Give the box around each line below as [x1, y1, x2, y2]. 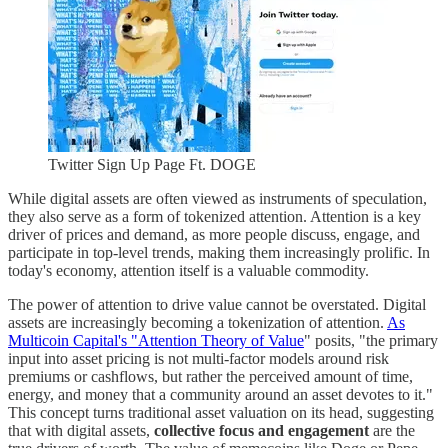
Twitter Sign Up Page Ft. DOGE [48, 156, 256, 174]
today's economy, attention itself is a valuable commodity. [8, 262, 369, 280]
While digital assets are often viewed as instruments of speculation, [8, 190, 427, 208]
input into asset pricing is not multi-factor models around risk [8, 350, 389, 368]
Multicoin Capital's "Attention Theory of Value [8, 332, 304, 350]
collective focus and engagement [154, 422, 369, 440]
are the [369, 422, 415, 440]
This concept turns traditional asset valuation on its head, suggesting [8, 404, 434, 422]
